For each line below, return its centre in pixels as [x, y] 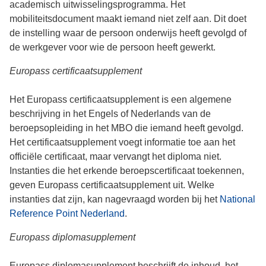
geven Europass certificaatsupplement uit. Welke [112, 185]
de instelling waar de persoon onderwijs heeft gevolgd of [128, 33]
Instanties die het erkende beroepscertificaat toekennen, [127, 171]
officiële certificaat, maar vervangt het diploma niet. [115, 156]
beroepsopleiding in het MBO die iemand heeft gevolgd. [126, 128]
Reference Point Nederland [67, 213]
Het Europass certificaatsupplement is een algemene [121, 99]
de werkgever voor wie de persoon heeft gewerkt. [113, 47]
